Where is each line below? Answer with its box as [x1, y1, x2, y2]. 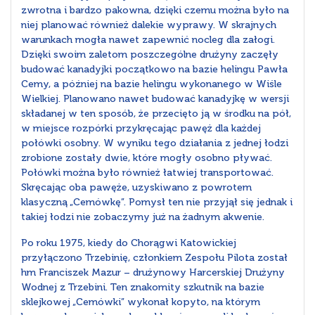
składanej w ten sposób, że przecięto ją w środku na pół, [21, 108, 291, 120]
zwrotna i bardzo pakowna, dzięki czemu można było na [21, 4, 289, 17]
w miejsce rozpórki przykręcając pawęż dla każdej [21, 122, 261, 135]
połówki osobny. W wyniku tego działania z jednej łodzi [21, 137, 288, 150]
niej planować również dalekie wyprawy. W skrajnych [21, 19, 276, 32]
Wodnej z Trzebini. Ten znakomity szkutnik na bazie [21, 281, 264, 294]
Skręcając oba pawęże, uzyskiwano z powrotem [21, 181, 252, 194]
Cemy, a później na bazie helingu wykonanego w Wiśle [21, 78, 282, 91]
